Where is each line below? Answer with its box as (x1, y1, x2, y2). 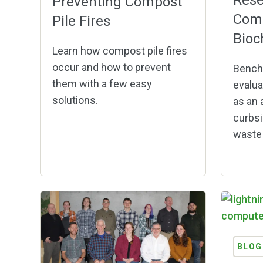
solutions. (52, 93, 98, 106)
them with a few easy (52, 77, 152, 90)
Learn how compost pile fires (52, 44, 187, 57)
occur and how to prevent (52, 60, 171, 73)
